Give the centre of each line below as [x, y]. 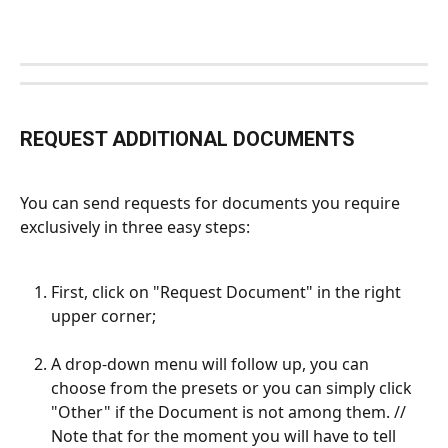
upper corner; [103, 315]
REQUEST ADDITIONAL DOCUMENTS [187, 138]
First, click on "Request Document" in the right [228, 291]
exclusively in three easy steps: [135, 227]
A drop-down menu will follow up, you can [212, 364]
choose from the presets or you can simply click [233, 388]
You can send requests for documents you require [212, 203]
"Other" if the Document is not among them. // [230, 412]
